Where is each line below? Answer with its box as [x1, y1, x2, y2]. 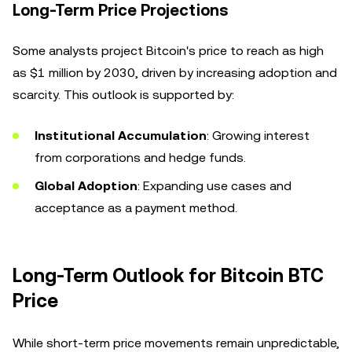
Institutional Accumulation [35, 128, 207, 143]
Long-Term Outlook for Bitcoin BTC [13, 265, 324, 287]
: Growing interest [207, 128, 310, 143]
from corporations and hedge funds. [35, 150, 246, 165]
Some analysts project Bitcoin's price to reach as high [13, 43, 324, 58]
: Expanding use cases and [137, 178, 291, 193]
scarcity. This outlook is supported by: [13, 87, 234, 102]
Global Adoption [35, 178, 137, 193]
